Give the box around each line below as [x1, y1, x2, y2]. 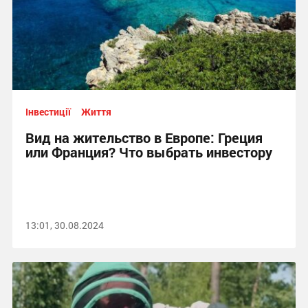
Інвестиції [25, 105, 71, 118]
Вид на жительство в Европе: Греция [25, 129, 263, 146]
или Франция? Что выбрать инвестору [25, 143, 272, 161]
